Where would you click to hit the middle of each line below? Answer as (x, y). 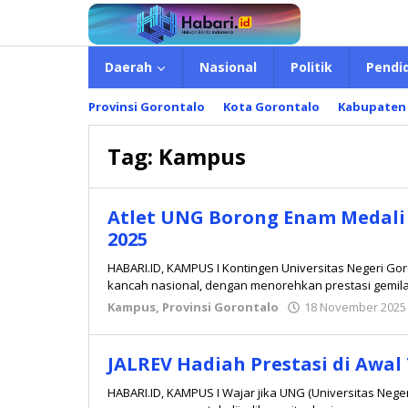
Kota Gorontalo (271, 107)
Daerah (128, 67)
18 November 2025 (355, 307)
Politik (311, 67)
